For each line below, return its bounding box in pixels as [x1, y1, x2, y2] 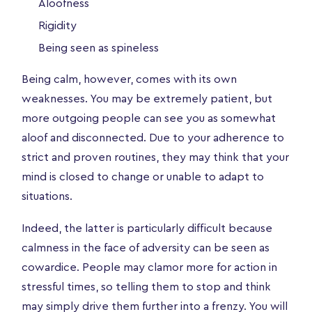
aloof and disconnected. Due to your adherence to [22, 132, 284, 143]
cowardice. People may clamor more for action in [22, 261, 277, 273]
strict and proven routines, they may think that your [22, 151, 289, 163]
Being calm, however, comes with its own [22, 73, 237, 85]
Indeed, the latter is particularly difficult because [22, 222, 272, 234]
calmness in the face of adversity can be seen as [22, 242, 270, 253]
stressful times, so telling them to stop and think [22, 281, 271, 292]
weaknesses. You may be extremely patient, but [22, 93, 272, 104]
